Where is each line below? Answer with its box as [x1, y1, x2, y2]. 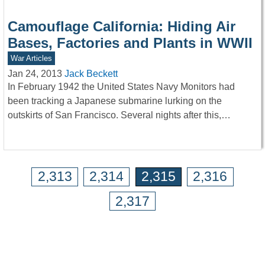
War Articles [10, 54, 52, 63]
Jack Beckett [64, 69, 118, 79]
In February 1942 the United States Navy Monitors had [8, 82, 235, 92]
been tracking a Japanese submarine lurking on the [8, 96, 222, 106]
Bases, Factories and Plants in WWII [8, 35, 253, 51]
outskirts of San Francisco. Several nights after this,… [8, 110, 231, 121]
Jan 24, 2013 [8, 69, 62, 79]
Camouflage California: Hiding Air [8, 18, 235, 35]
